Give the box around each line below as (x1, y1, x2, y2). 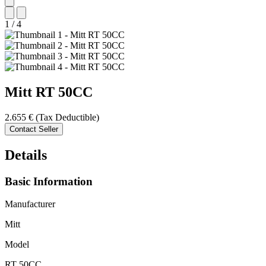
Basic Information (5, 175, 93, 188)
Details (5, 147, 47, 163)
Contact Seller (9, 124, 58, 134)
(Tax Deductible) (36, 112, 99, 122)
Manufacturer (5, 199, 55, 210)
